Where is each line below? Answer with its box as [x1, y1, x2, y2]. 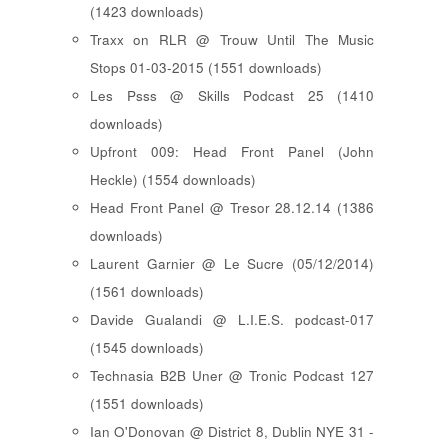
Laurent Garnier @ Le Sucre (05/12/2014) [90, 253, 374, 273]
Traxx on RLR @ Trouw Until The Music [90, 29, 374, 49]
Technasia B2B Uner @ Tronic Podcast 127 [90, 365, 374, 385]
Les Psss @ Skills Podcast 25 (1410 [90, 85, 374, 105]
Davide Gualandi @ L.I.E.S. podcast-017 [90, 309, 374, 329]
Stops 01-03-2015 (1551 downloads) [90, 57, 322, 77]
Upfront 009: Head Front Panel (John [90, 141, 374, 161]
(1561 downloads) [90, 281, 204, 301]
